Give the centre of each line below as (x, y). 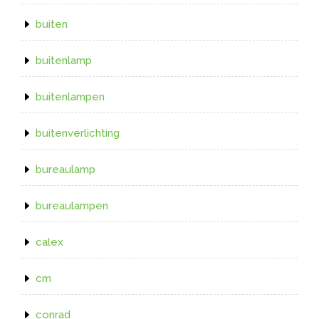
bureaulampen (72, 206)
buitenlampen (70, 97)
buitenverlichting (78, 134)
